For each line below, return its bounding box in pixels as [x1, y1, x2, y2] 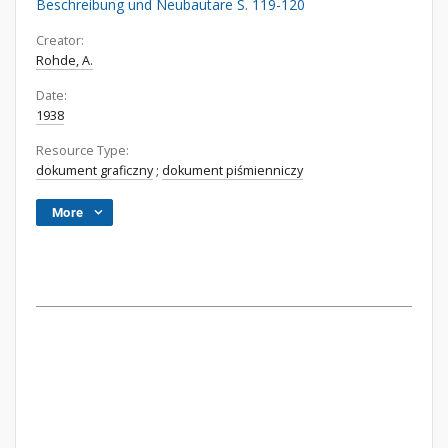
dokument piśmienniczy [162, 162, 303, 179]
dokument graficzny [36, 162, 153, 179]
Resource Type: [36, 142, 129, 159]
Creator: [36, 32, 84, 49]
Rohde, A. [36, 52, 93, 69]
